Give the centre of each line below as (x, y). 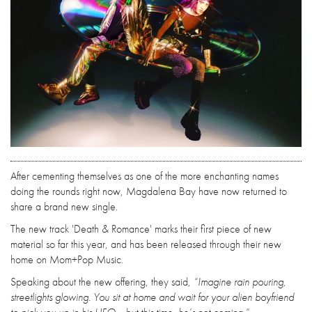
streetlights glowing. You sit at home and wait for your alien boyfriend (152, 297)
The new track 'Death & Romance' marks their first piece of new (141, 228)
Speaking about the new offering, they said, (102, 281)
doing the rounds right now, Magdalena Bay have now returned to (149, 191)
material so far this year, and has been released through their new (146, 244)
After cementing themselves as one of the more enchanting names (145, 175)
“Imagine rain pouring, (240, 281)
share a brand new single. (64, 206)
